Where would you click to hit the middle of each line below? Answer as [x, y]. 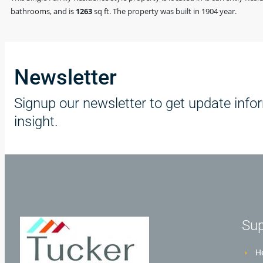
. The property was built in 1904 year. [173, 11]
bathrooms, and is [43, 11]
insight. [36, 121]
